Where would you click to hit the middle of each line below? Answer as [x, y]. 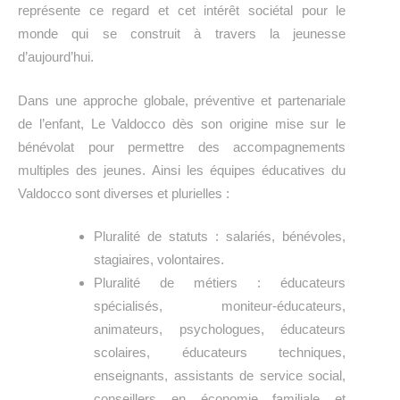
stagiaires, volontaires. [159, 259]
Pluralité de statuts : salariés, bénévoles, [220, 236]
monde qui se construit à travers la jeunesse [182, 33]
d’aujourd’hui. [56, 57]
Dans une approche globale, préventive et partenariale [182, 100]
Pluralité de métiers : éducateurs [220, 283]
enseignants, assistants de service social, [220, 375]
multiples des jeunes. [85, 170]
